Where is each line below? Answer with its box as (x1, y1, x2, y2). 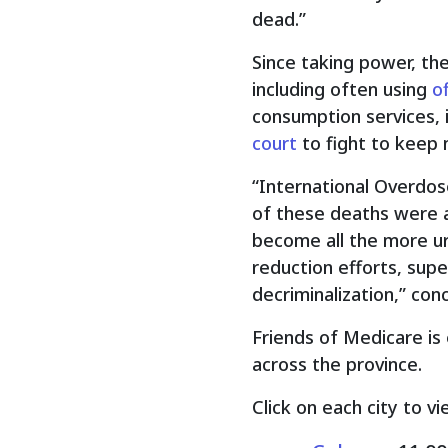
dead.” (252, 6, 306, 31)
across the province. (252, 351, 422, 376)
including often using (252, 76, 432, 101)
